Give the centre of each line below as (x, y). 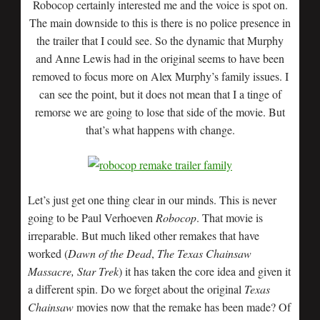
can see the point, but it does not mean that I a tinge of (160, 94)
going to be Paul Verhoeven (92, 217)
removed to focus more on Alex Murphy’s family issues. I (160, 76)
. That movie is (230, 217)
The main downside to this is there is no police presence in (160, 22)
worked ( (48, 253)
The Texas (180, 253)
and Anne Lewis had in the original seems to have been (160, 58)
